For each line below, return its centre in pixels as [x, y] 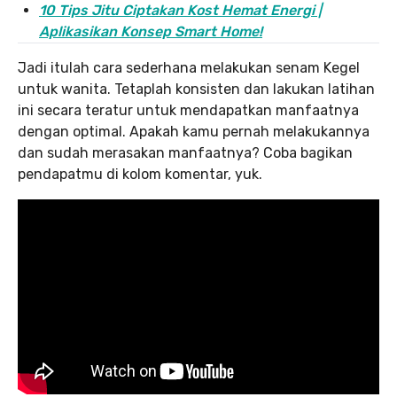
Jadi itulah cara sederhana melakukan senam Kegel [189, 68]
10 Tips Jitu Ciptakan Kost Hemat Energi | [180, 10]
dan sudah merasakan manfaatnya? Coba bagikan [185, 153]
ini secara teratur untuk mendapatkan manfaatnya [188, 110]
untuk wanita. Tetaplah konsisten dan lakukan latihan [196, 89]
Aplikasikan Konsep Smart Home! [151, 31]
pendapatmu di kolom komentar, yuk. [140, 174]
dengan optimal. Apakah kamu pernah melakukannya [194, 132]
